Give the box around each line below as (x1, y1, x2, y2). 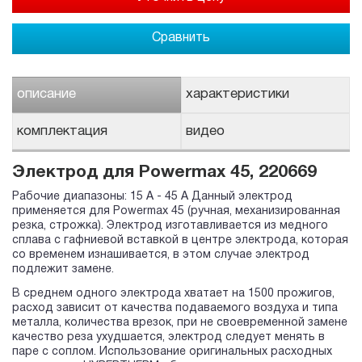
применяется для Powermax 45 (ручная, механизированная (12, 206, 340, 217)
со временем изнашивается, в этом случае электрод (12, 250, 309, 261)
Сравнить (152, 32, 210, 44)
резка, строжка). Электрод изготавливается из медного (12, 221, 328, 232)
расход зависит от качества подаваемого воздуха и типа (12, 303, 338, 314)
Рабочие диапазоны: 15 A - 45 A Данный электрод (12, 192, 293, 203)
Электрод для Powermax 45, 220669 (12, 165, 317, 181)
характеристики (186, 88, 289, 101)
